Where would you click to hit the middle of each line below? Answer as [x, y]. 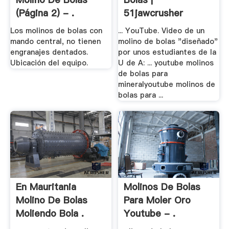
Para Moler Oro [157, 200]
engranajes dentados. [49, 52]
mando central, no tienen [55, 42]
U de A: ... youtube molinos [166, 63]
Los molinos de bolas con [56, 31]
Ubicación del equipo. [49, 63]
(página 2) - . [45, 13]
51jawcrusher [154, 13]
